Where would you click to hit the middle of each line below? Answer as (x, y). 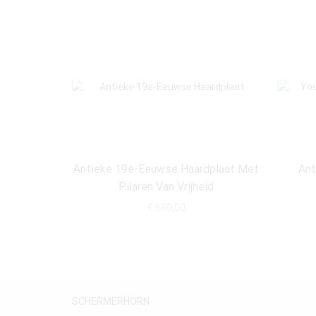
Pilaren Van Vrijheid (166, 187)
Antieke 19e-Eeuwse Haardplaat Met (166, 169)
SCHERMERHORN (111, 301)
